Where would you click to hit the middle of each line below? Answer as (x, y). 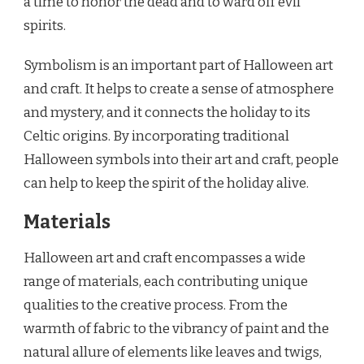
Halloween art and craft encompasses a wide (165, 258)
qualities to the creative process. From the (156, 305)
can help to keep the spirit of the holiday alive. (166, 183)
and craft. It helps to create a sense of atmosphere (179, 89)
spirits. (45, 25)
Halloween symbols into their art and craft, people (181, 159)
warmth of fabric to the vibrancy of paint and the (176, 328)
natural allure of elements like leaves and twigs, (173, 352)
